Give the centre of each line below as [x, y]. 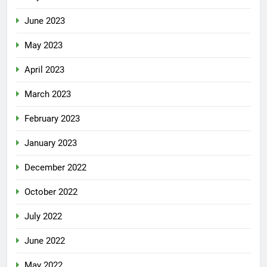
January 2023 [51, 143]
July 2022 [43, 217]
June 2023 [45, 21]
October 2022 [51, 192]
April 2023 [44, 70]
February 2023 [52, 119]
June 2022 [45, 241]
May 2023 [44, 46]
